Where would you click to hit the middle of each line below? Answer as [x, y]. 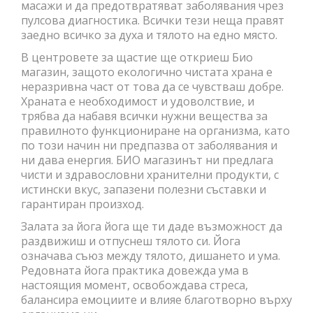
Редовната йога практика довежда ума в [135, 270]
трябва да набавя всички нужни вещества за [144, 116]
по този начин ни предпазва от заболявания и [149, 145]
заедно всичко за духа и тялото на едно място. [149, 35]
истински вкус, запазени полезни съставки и [144, 189]
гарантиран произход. [82, 204]
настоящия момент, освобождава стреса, [134, 285]
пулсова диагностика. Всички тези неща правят [153, 20]
